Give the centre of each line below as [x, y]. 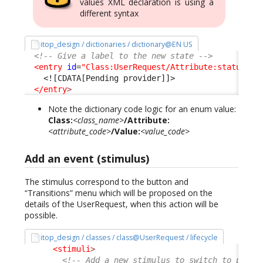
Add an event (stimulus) [87, 158]
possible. [41, 215]
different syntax [109, 13]
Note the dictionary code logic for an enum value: [142, 109]
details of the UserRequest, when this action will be [122, 204]
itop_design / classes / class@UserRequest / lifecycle [129, 237]
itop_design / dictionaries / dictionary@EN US [117, 44]
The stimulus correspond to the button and [107, 181]
